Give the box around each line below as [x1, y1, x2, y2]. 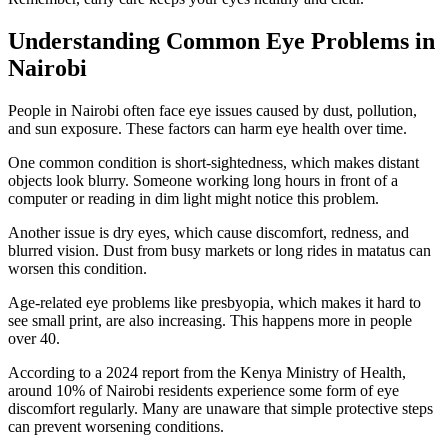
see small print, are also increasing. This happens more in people [8, 312, 412, 330]
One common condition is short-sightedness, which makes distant [8, 154, 419, 172]
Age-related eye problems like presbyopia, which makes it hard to [8, 294, 421, 312]
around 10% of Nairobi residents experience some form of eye [8, 382, 399, 400]
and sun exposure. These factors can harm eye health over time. [8, 120, 407, 138]
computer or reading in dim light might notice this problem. [8, 190, 379, 208]
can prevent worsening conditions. [8, 418, 224, 436]
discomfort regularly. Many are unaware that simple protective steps [8, 400, 433, 418]
